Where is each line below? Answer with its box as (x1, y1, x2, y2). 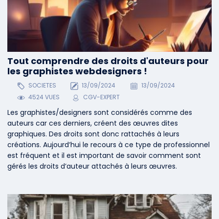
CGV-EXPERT (83, 93, 120, 102)
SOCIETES (26, 81, 56, 90)
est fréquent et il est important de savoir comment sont (7, 151, 201, 161)
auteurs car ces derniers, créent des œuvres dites (7, 118, 178, 129)
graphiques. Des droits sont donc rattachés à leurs (7, 129, 179, 139)
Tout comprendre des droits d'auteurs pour (7, 54, 209, 67)
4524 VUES (26, 93, 60, 102)
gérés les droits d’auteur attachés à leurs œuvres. (7, 161, 177, 172)
